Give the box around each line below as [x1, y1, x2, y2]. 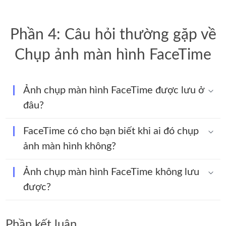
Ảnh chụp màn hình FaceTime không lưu [23, 167, 200, 178]
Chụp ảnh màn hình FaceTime [15, 47, 211, 63]
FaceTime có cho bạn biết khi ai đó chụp [23, 126, 199, 137]
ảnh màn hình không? [23, 141, 117, 152]
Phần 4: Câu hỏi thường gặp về [10, 27, 216, 43]
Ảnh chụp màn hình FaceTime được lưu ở [23, 85, 204, 96]
